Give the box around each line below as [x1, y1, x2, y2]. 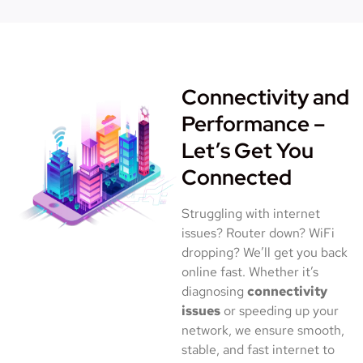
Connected [181, 164, 292, 192]
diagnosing [181, 283, 247, 301]
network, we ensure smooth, [181, 322, 344, 340]
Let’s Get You [181, 137, 314, 165]
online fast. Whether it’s [181, 263, 318, 281]
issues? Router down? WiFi [181, 224, 335, 242]
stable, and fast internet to [181, 341, 335, 359]
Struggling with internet [181, 205, 320, 223]
